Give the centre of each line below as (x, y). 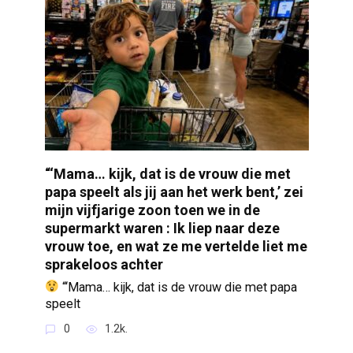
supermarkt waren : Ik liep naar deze (162, 228)
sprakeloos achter (104, 264)
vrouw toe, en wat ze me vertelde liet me (176, 246)
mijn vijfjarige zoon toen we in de (152, 210)
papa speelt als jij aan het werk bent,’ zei (174, 191)
